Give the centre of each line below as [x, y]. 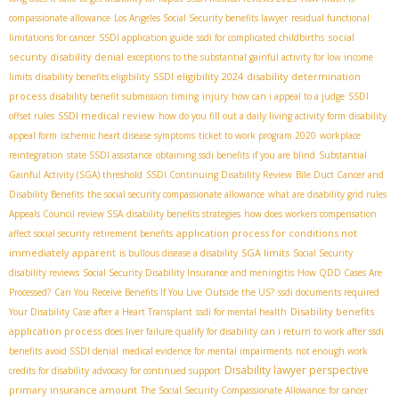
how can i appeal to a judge [288, 96]
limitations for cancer [52, 37]
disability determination [304, 76]
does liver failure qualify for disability [181, 331]
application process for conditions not [267, 232]
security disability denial [66, 56]
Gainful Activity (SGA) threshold [76, 174]
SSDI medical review [106, 115]
